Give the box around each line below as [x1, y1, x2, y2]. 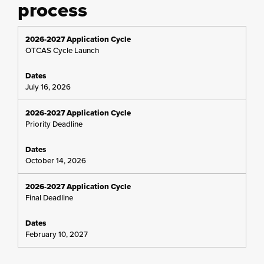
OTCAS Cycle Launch [25, 45, 99, 56]
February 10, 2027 [25, 229, 88, 240]
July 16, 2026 [25, 81, 71, 93]
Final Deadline [25, 192, 73, 203]
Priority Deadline [25, 118, 82, 130]
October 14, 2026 [25, 155, 86, 166]
